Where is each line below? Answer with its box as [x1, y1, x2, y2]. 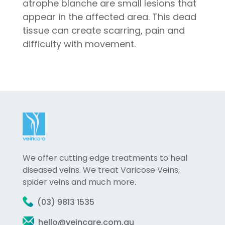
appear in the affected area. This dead [22, 11, 196, 23]
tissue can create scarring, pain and [22, 24, 185, 37]
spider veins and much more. [22, 176, 136, 188]
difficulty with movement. [22, 38, 136, 50]
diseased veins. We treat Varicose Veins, [22, 164, 180, 176]
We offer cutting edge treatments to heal [22, 152, 187, 164]
